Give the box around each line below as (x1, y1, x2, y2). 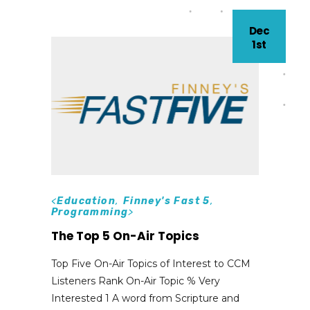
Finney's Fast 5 (122, 194, 210, 207)
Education (57, 194, 116, 207)
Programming (51, 206, 129, 218)
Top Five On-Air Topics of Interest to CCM (51, 257, 250, 270)
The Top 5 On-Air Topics (51, 227, 199, 244)
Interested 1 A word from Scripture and (51, 291, 239, 304)
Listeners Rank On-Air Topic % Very (51, 274, 220, 287)
